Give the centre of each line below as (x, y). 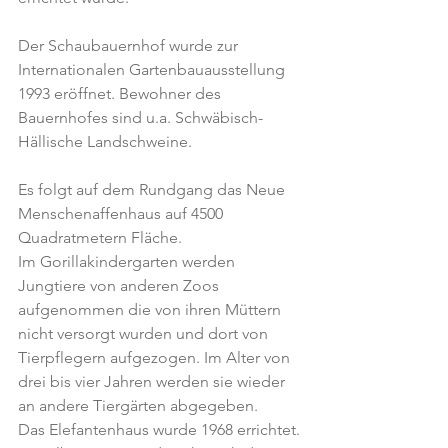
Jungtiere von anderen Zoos (120, 285)
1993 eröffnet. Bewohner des (121, 93)
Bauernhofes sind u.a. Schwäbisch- (140, 117)
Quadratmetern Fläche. (100, 237)
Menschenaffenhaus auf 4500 (122, 213)
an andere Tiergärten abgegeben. (138, 405)
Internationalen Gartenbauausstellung (153, 69)
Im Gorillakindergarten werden (128, 261)
